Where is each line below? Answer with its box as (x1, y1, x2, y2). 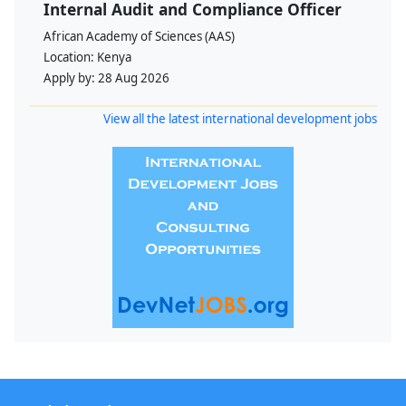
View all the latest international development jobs (103, 111, 377, 128)
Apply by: (43, 70, 98, 87)
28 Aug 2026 (98, 70, 169, 87)
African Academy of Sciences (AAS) (43, 28, 235, 45)
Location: (43, 49, 97, 66)
